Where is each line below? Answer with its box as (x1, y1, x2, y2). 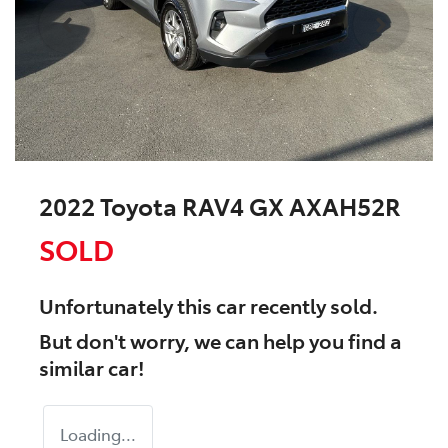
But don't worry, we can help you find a (39, 326, 402, 355)
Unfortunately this (39, 291, 216, 320)
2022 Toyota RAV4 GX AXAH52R (39, 189, 401, 223)
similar (39, 353, 108, 382)
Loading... (60, 423, 136, 446)
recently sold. (246, 291, 378, 320)
